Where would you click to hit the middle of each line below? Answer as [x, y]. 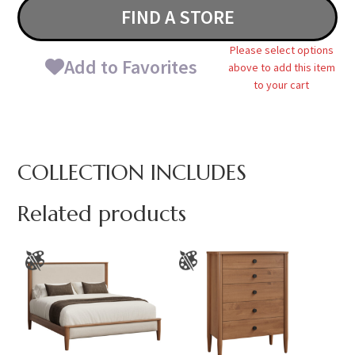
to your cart [282, 84]
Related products [102, 214]
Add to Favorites [131, 67]
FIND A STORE [177, 17]
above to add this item [281, 67]
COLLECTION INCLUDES [132, 172]
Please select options [281, 50]
